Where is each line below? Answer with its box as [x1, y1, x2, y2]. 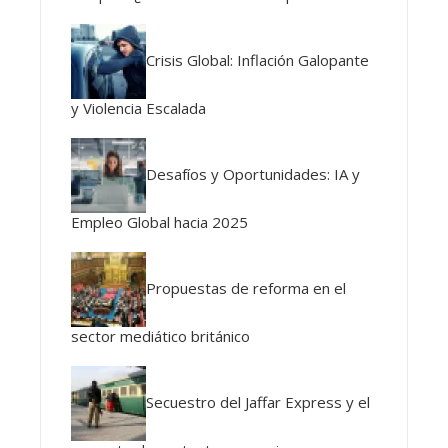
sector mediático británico [71, 326, 250, 346]
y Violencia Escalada [71, 98, 206, 118]
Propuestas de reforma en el [146, 277, 346, 298]
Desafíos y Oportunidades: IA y [146, 163, 360, 184]
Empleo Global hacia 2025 [71, 212, 248, 232]
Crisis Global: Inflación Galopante [146, 49, 369, 70]
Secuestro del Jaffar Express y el [146, 391, 370, 412]
